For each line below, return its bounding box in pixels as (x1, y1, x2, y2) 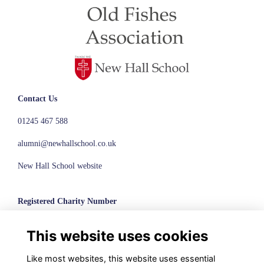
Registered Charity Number (18, 196, 117, 206)
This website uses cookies (26, 227, 208, 245)
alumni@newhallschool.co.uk (18, 138, 116, 148)
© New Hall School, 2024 (18, 242, 105, 251)
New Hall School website (18, 161, 102, 171)
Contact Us (18, 94, 57, 104)
